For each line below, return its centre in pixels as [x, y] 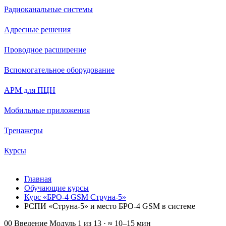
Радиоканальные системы [48, 9]
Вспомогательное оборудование [59, 70]
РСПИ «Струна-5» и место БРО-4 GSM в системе [110, 206]
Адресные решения [37, 30]
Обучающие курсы [56, 188]
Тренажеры [23, 130]
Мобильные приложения [47, 110]
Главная [38, 179]
